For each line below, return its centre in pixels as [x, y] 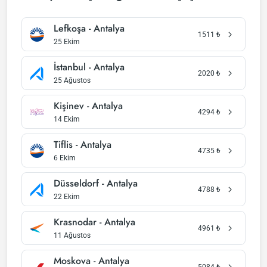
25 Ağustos [72, 80]
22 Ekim [67, 197]
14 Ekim [67, 119]
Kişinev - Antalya [88, 106]
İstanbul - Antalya [89, 67]
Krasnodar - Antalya [94, 222]
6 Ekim [65, 158]
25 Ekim [67, 42]
